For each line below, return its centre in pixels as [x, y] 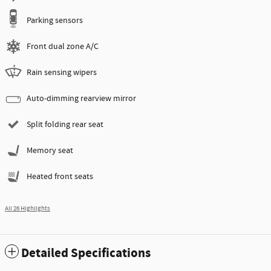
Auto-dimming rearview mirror [81, 99]
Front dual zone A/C [63, 47]
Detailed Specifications [86, 254]
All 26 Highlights [28, 209]
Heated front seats [60, 177]
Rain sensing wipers [62, 73]
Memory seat [50, 151]
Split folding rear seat [65, 125]
